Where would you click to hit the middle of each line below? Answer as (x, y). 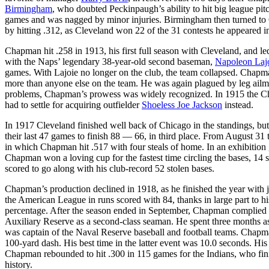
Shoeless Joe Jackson (182, 104)
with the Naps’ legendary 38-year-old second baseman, (110, 61)
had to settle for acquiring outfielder (73, 104)
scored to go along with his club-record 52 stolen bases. (110, 168)
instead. (238, 104)
